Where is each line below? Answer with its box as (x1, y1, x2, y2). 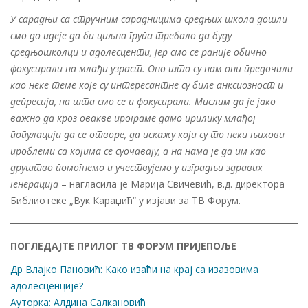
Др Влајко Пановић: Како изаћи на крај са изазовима (10, 262, 258, 276)
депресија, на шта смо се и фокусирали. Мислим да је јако (10, 94, 276, 108)
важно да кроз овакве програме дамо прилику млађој (10, 111, 256, 124)
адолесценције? (10, 278, 83, 292)
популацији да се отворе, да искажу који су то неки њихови (10, 127, 285, 141)
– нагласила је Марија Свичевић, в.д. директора (61, 177, 285, 190)
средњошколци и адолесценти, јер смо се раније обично (10, 45, 267, 58)
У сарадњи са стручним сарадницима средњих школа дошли (10, 12, 287, 25)
